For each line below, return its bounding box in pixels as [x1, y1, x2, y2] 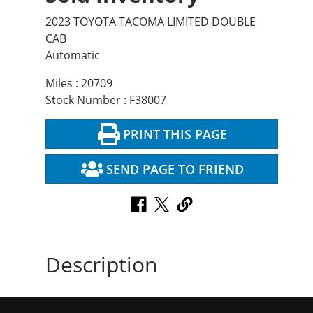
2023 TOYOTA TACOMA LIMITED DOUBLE [45, 14, 256, 30]
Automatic [45, 48, 100, 64]
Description [45, 250, 157, 279]
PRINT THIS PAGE [122, 126, 227, 143]
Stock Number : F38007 [45, 92, 166, 108]
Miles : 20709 [45, 75, 112, 92]
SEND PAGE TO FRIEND [105, 161, 244, 178]
